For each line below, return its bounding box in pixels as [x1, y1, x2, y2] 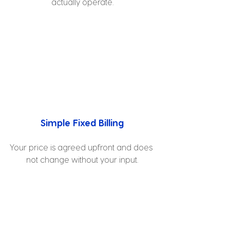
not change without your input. [26, 155, 138, 164]
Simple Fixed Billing [41, 117, 124, 128]
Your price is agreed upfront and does [10, 142, 155, 152]
